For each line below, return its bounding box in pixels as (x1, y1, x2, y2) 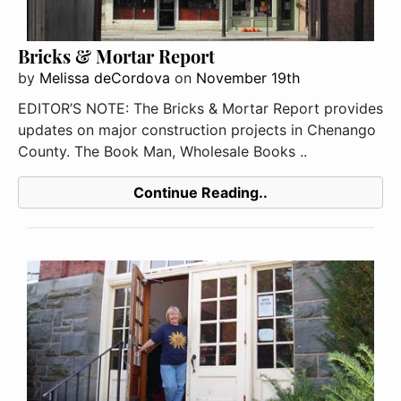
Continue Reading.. (133, 183, 268, 202)
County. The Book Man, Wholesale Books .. (18, 142, 307, 161)
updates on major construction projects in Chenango (18, 121, 376, 140)
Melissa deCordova (39, 69, 170, 88)
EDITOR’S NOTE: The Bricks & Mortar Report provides (18, 99, 383, 118)
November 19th (196, 69, 300, 88)
